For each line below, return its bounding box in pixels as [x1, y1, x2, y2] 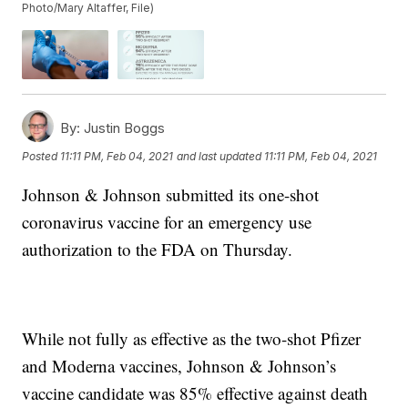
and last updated [177, 149, 262, 164]
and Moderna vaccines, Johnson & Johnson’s [22, 353, 337, 377]
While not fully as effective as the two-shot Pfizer [22, 326, 362, 350]
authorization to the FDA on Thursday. [22, 237, 293, 260]
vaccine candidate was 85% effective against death [22, 381, 369, 404]
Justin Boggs [80, 118, 166, 137]
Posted [22, 149, 61, 164]
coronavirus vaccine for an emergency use [22, 209, 312, 233]
